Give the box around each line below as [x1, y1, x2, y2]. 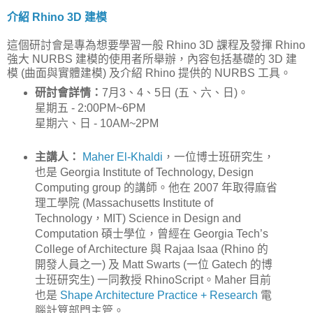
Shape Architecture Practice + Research [59, 289, 258, 302]
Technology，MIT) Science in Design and [34, 212, 241, 225]
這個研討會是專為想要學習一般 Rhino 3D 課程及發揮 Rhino [7, 38, 305, 51]
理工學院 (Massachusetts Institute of [34, 197, 213, 210]
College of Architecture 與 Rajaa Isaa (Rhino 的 [34, 243, 268, 256]
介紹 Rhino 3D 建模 [7, 10, 107, 23]
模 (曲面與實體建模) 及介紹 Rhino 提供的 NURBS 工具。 [7, 66, 291, 79]
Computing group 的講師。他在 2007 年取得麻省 [34, 182, 277, 194]
